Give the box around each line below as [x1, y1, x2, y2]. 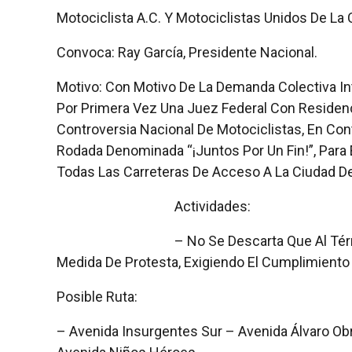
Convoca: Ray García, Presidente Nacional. [57, 43, 317, 60]
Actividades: [174, 197, 251, 214]
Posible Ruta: [57, 288, 137, 305]
